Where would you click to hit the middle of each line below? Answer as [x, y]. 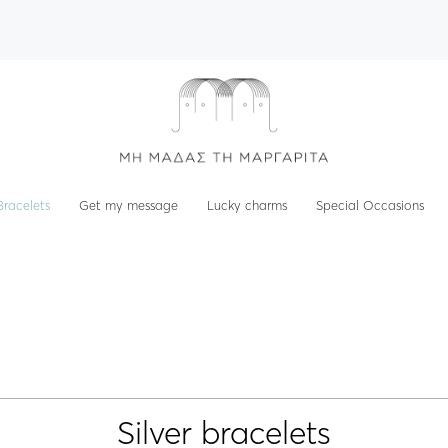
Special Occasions [369, 205]
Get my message [129, 205]
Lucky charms [246, 205]
